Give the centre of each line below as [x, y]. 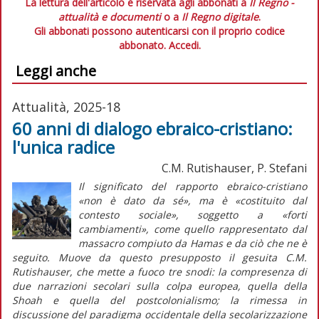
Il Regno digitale [220, 16]
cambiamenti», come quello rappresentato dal [192, 229]
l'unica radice [63, 147]
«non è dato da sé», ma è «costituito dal [192, 200]
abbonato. [143, 45]
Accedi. [184, 45]
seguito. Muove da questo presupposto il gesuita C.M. [159, 257]
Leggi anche [56, 70]
